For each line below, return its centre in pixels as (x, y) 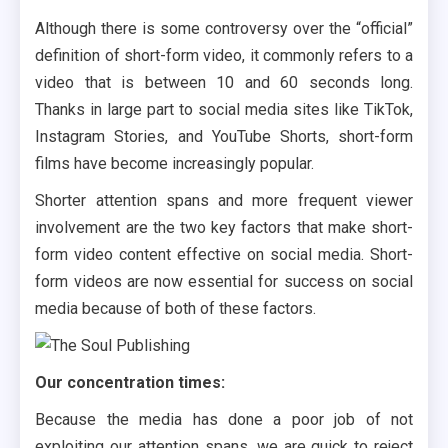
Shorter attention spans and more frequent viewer (224, 201)
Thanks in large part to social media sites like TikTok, (224, 110)
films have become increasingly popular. (175, 164)
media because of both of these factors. (176, 309)
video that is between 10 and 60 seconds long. (224, 83)
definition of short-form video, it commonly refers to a (224, 56)
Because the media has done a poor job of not (224, 420)
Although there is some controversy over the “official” (224, 29)
